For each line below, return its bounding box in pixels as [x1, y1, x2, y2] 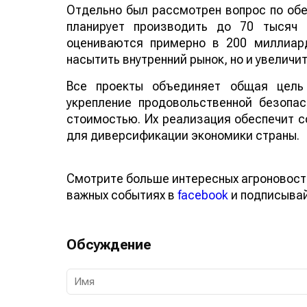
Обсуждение [66, 252, 149, 269]
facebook [192, 204, 242, 219]
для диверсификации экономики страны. [66, 144, 301, 159]
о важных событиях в [66, 204, 192, 219]
